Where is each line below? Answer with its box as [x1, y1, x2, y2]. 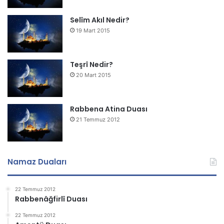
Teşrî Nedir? [70, 59, 113, 69]
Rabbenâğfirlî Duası [15, 193, 87, 204]
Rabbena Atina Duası [70, 103, 147, 114]
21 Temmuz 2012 [76, 115, 120, 123]
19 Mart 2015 [76, 26, 110, 34]
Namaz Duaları [7, 156, 66, 167]
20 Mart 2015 [76, 71, 111, 78]
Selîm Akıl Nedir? [70, 14, 129, 25]
